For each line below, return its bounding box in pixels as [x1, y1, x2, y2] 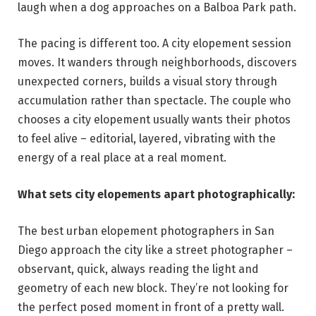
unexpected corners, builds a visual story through [18, 75, 277, 89]
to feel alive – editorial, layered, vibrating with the [18, 132, 276, 146]
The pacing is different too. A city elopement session [18, 37, 291, 51]
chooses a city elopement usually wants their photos [18, 113, 291, 127]
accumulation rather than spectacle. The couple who [18, 94, 291, 108]
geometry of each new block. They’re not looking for [18, 281, 288, 295]
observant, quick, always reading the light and [18, 262, 259, 276]
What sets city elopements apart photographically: [18, 188, 295, 202]
